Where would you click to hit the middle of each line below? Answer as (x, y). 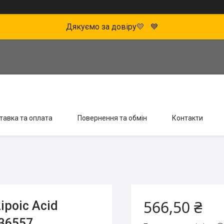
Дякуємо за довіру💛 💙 (112, 27)
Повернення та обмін (112, 118)
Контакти (187, 118)
